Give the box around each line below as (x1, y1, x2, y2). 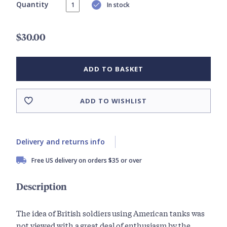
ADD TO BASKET (84, 64, 143, 74)
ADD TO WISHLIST (80, 96, 147, 106)
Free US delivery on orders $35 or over (31, 156, 142, 165)
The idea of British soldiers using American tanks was (16, 207, 205, 219)
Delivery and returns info (16, 137, 105, 147)
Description (16, 180, 67, 193)
